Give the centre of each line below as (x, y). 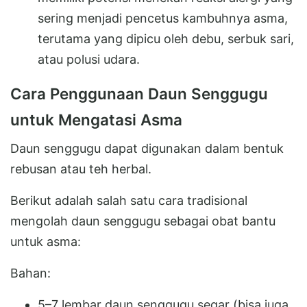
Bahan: (30, 273)
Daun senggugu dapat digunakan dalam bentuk (147, 148)
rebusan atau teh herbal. (81, 169)
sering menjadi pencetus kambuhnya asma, (163, 18)
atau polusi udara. (89, 59)
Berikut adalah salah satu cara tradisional (129, 200)
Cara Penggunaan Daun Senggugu (139, 93)
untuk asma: (46, 241)
